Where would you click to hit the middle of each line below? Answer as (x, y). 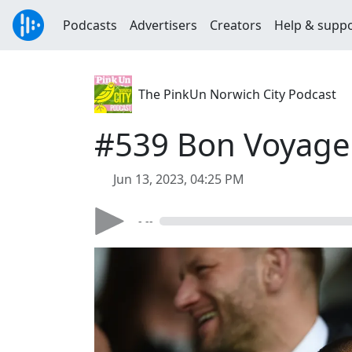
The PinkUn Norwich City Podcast (237, 94)
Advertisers (163, 25)
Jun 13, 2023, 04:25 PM (179, 179)
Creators (236, 25)
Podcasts (90, 25)
